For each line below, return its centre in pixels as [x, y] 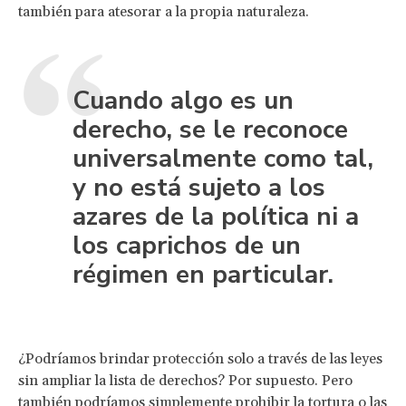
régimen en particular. [203, 274]
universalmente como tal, [223, 158]
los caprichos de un [187, 245]
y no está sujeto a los [199, 187]
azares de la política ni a [216, 216]
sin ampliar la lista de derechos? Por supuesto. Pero [185, 380]
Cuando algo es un [183, 100]
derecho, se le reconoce [210, 129]
